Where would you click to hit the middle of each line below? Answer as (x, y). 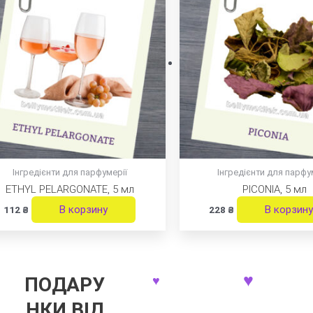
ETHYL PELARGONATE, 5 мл (70, 189)
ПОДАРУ (65, 285)
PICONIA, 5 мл (275, 189)
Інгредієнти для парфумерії (70, 173)
